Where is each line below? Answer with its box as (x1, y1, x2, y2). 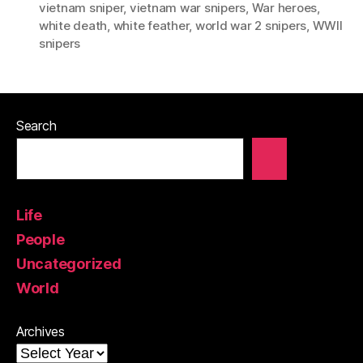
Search (16, 117, 57, 134)
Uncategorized (16, 254, 122, 272)
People (16, 230, 65, 248)
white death (39, 17, 108, 33)
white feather (113, 17, 190, 33)
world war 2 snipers (194, 17, 307, 33)
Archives (16, 322, 65, 340)
